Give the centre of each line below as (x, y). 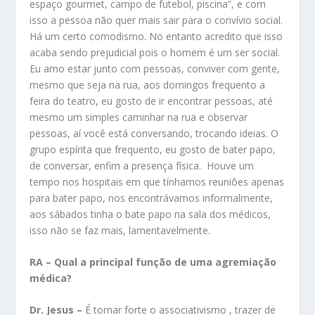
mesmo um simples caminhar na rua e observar (139, 117)
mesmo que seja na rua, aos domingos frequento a (148, 84)
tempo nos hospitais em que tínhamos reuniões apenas (157, 181)
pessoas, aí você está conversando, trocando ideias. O (154, 133)
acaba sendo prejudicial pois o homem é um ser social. (155, 52)
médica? (51, 278)
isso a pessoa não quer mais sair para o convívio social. (156, 20)
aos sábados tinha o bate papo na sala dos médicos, (150, 214)
